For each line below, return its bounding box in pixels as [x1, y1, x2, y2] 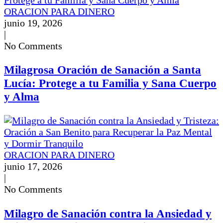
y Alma [4, 90, 39, 103]
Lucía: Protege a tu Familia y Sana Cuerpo [4, 76, 217, 90]
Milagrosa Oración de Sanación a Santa [4, 63, 201, 76]
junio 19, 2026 [4, 17, 62, 28]
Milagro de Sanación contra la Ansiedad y [4, 207, 212, 220]
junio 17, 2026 [4, 161, 62, 172]
